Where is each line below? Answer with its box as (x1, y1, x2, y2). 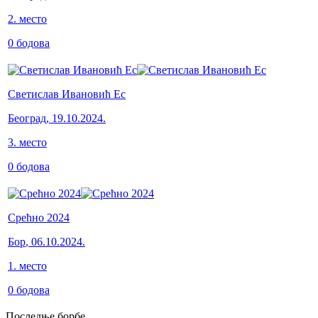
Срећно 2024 (8, 211, 70, 224)
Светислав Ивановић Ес (8, 87, 126, 100)
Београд (8, 111, 46, 124)
